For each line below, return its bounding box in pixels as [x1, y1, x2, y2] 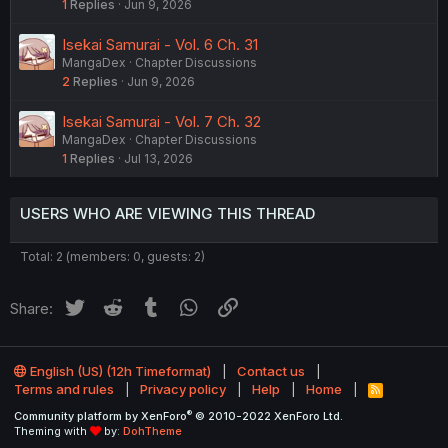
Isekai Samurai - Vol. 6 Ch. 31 [62, 34, 258, 54]
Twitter [86, 295, 135, 315]
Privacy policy [140, 381, 226, 398]
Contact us [237, 363, 305, 380]
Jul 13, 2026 [124, 150, 193, 166]
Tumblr [163, 295, 211, 315]
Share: [10, 298, 53, 318]
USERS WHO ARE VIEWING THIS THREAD [20, 203, 315, 223]
